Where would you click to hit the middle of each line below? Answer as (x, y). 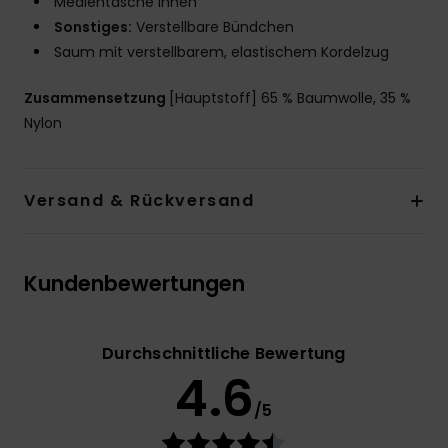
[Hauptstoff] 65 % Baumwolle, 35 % (290, 98)
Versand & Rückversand (139, 201)
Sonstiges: (93, 27)
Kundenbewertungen (134, 284)
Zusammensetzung (96, 98)
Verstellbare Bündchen (213, 27)
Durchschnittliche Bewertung (224, 354)
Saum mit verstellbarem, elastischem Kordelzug (221, 52)
